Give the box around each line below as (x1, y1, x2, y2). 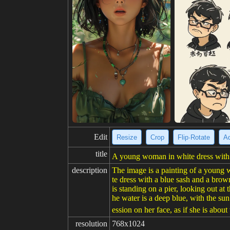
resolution (75, 219, 107, 228)
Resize (117, 133, 137, 141)
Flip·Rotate (178, 133, 210, 141)
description (72, 166, 107, 175)
